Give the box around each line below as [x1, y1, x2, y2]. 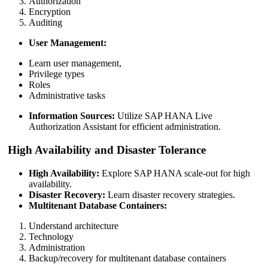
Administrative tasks [29, 90, 105, 101]
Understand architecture [29, 220, 118, 231]
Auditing [29, 17, 62, 28]
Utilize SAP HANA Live [115, 111, 212, 121]
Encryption [29, 7, 71, 17]
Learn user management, [29, 58, 121, 69]
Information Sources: [29, 111, 115, 121]
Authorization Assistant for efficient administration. [29, 121, 221, 132]
